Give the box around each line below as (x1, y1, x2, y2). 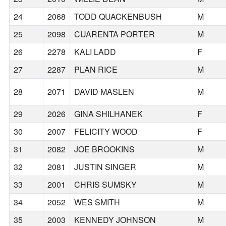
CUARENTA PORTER (74, 28, 155, 40)
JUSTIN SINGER (74, 161, 137, 173)
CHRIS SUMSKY (74, 179, 137, 191)
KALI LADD (74, 46, 117, 58)
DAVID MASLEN (74, 86, 135, 98)
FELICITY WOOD (74, 126, 138, 138)
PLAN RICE (74, 64, 118, 76)
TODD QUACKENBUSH (74, 11, 162, 23)
